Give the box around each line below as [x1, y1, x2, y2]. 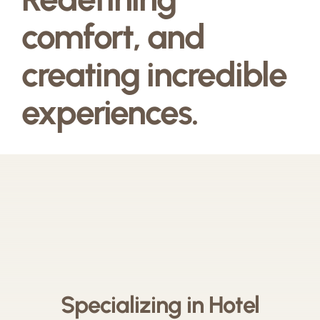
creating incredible [21, 53, 286, 95]
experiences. [21, 91, 198, 133]
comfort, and [21, 15, 204, 57]
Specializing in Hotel [61, 290, 259, 319]
